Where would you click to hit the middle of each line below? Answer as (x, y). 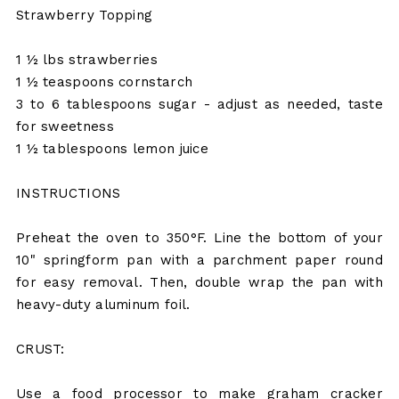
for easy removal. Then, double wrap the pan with (199, 283)
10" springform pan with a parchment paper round (199, 261)
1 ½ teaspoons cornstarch (104, 82)
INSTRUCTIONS (68, 194)
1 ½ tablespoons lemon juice (112, 149)
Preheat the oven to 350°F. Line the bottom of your (199, 238)
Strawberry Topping (84, 16)
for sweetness (65, 127)
